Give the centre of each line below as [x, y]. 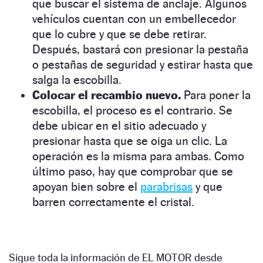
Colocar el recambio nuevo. [108, 95]
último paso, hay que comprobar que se [133, 171]
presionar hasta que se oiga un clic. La [130, 141]
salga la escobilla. [77, 80]
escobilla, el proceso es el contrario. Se [132, 110]
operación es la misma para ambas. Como [138, 156]
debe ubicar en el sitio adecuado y [119, 125]
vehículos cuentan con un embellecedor [134, 18]
